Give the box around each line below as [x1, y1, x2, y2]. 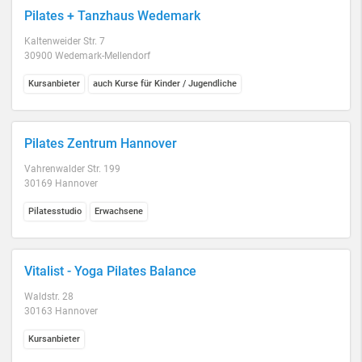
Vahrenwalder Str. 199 [24, 163, 120, 175]
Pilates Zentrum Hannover [24, 136, 177, 151]
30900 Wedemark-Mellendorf [24, 50, 150, 61]
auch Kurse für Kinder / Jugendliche [93, 78, 237, 89]
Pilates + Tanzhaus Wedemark [24, 8, 200, 23]
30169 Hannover [24, 178, 98, 189]
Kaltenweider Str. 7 [24, 36, 105, 47]
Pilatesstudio [28, 206, 82, 217]
